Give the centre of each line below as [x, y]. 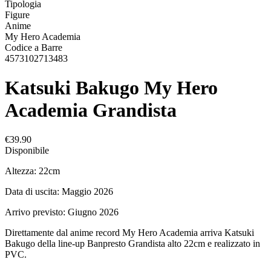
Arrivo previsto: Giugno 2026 [62, 212]
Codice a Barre [34, 47]
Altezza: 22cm [32, 171]
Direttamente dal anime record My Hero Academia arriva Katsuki [129, 233]
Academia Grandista [91, 110]
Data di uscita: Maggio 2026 [59, 192]
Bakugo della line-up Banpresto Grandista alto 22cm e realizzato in [132, 244]
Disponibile [27, 151]
